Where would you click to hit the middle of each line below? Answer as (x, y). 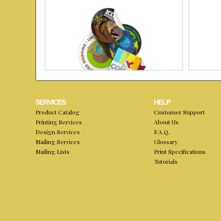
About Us (166, 122)
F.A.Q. (162, 131)
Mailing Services (58, 141)
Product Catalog (57, 112)
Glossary (166, 141)
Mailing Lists (53, 151)
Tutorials (166, 161)
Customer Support (179, 112)
